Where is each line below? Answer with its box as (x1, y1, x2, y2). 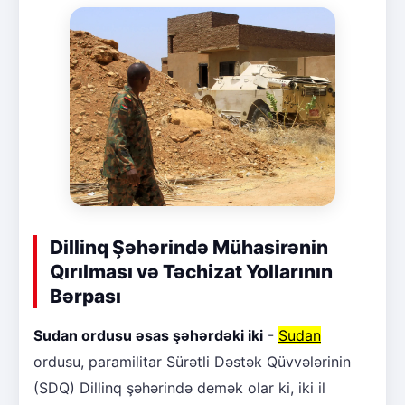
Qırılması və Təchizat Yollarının (50, 260, 333, 284)
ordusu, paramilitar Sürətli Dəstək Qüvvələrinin (33, 353, 351, 372)
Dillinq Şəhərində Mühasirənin (50, 236, 328, 259)
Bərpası (50, 285, 121, 308)
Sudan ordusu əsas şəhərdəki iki (33, 326, 263, 345)
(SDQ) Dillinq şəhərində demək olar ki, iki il (33, 379, 325, 398)
